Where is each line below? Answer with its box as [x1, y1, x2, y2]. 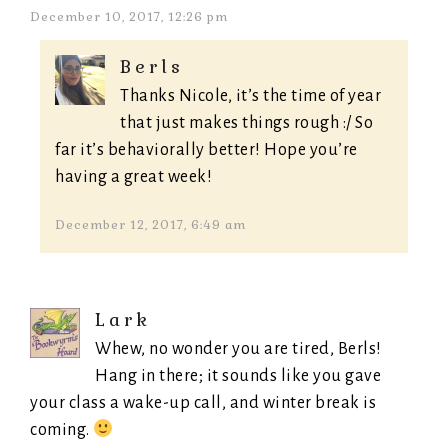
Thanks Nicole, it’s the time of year [120, 87, 381, 106]
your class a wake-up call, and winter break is [30, 394, 376, 413]
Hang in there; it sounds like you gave [95, 367, 381, 386]
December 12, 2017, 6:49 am [55, 217, 246, 234]
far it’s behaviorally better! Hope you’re [55, 141, 358, 160]
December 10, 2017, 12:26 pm [30, 9, 228, 26]
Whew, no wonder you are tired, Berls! [95, 340, 382, 359]
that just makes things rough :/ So [120, 114, 373, 133]
